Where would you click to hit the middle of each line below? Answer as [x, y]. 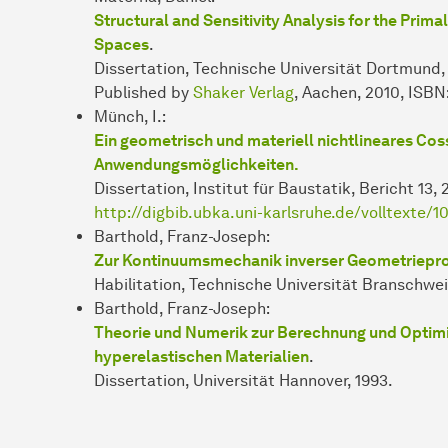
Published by [143, 92]
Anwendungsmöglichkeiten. [196, 164]
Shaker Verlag [243, 92]
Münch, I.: [130, 116]
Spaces [121, 44]
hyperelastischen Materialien [201, 356]
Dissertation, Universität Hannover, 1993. [243, 380]
